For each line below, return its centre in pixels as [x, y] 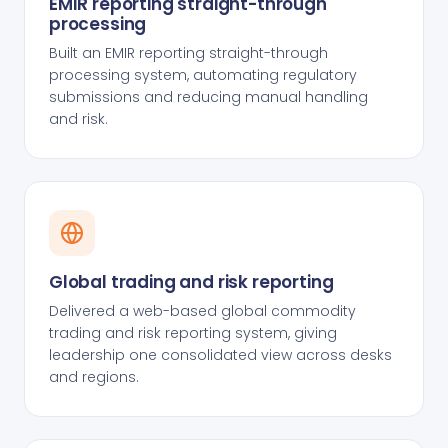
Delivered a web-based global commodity [202, 311]
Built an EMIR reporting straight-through [188, 53]
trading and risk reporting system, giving [193, 333]
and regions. [94, 377]
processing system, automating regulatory [203, 75]
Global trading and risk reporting [191, 282]
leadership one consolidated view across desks [220, 355]
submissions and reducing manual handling [208, 97]
